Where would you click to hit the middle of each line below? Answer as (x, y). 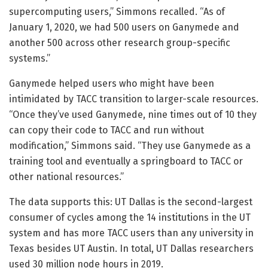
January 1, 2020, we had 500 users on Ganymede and (124, 27)
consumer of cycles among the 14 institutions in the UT (130, 217)
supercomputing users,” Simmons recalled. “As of (117, 11)
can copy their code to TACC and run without (106, 130)
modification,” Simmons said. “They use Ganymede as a (130, 145)
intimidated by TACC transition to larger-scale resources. (134, 99)
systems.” (30, 58)
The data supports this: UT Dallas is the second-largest (131, 202)
